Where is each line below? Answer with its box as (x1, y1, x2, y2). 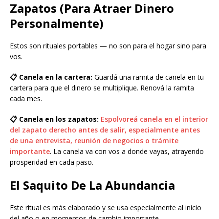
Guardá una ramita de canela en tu (92, 72, 204, 82)
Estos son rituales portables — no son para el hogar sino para (10, 41, 206, 51)
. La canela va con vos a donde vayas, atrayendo (50, 147, 204, 156)
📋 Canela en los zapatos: (10, 114, 99, 124)
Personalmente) (10, 15, 104, 32)
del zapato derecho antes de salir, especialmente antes (10, 125, 200, 135)
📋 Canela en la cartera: (10, 72, 92, 82)
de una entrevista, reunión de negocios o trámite (10, 136, 178, 146)
